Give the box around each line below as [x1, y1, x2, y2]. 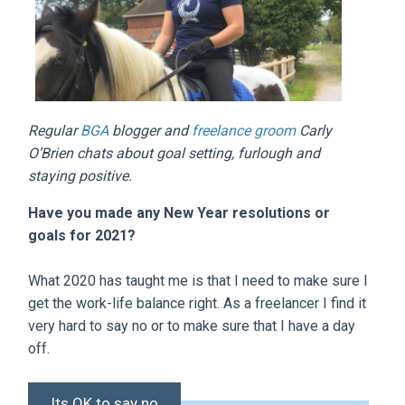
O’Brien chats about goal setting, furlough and [28, 144, 321, 162]
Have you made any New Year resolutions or [28, 203, 331, 221]
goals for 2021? [28, 226, 137, 244]
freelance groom [192, 121, 300, 139]
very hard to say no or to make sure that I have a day [28, 316, 356, 334]
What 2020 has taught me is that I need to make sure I [28, 271, 369, 289]
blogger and [108, 121, 193, 139]
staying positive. [28, 166, 133, 184]
